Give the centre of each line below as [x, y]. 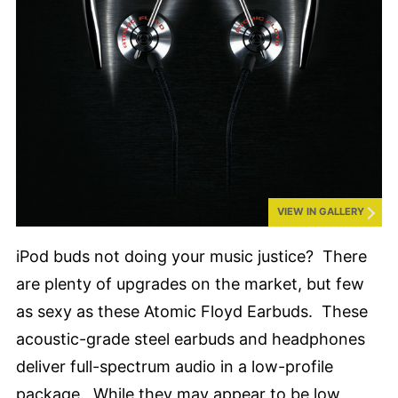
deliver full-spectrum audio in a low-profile [175, 366]
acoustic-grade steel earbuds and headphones [191, 339]
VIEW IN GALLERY [321, 212]
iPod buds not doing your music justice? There [191, 256]
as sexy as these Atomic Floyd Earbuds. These [192, 311]
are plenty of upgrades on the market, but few [190, 284]
